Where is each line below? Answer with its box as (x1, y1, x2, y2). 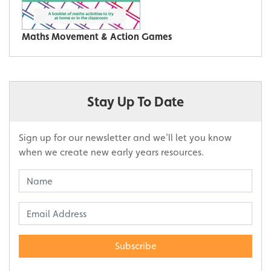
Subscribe (114, 240, 157, 252)
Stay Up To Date (87, 94, 184, 110)
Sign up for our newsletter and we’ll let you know (19, 132, 232, 144)
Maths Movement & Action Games (22, 31, 172, 43)
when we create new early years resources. (19, 146, 204, 158)
